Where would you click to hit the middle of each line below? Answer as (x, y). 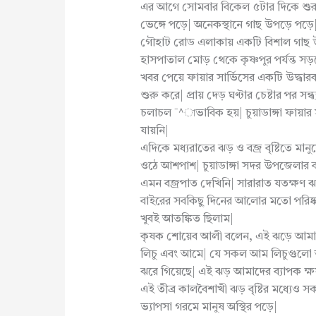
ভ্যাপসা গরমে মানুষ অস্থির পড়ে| (208, 308)
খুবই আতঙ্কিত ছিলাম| (187, 220)
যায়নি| (154, 132)
